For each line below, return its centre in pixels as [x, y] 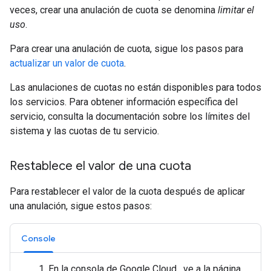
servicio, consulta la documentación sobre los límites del [130, 116]
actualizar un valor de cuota [67, 63]
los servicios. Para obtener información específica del [124, 102]
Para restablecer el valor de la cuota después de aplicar [127, 191]
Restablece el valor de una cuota [100, 166]
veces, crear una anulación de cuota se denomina [114, 10]
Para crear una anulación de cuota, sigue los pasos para [126, 49]
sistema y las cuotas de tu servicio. [84, 131]
